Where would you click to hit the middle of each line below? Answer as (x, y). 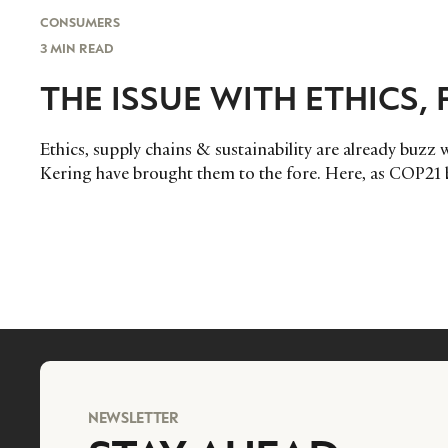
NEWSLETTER (133, 416)
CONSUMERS (80, 21)
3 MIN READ (77, 47)
